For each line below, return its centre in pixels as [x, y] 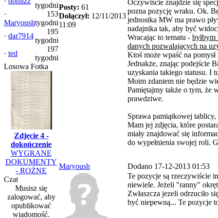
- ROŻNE [31, 171]
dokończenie [31, 144]
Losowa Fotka [26, 66]
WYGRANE [31, 153]
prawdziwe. [145, 99]
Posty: [69, 7]
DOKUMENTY [31, 162]
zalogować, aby [31, 197]
